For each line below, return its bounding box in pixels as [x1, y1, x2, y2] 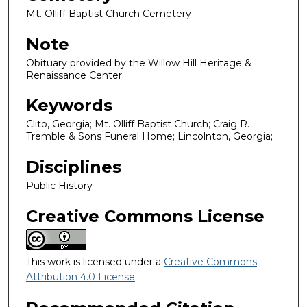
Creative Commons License [26, 206, 265, 226]
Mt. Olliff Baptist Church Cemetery [26, 8, 191, 20]
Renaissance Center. [26, 69, 124, 82]
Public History [26, 179, 93, 192]
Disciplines [26, 156, 121, 177]
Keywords [26, 95, 112, 116]
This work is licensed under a [26, 255, 164, 268]
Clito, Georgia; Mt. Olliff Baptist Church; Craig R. [26, 118, 249, 131]
